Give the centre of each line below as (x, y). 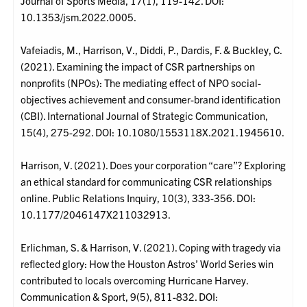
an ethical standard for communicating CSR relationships (147, 182)
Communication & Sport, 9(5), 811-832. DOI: (120, 297)
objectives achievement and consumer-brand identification (151, 99)
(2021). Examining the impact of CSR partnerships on (138, 66)
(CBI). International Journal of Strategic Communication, (145, 116)
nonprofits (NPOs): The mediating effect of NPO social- (141, 83)
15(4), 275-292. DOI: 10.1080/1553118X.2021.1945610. (153, 132)
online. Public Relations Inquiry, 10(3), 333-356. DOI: (138, 198)
